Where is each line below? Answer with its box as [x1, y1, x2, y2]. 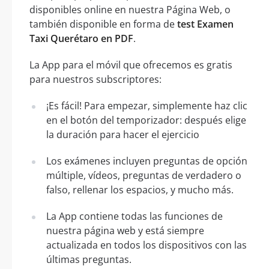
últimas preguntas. [46, 253, 131, 267]
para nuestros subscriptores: [29, 73, 162, 86]
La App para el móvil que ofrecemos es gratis [29, 58, 232, 72]
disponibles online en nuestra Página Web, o [29, 3, 231, 17]
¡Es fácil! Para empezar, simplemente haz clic [46, 99, 247, 113]
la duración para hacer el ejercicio [46, 128, 199, 142]
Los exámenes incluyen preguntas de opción [46, 154, 247, 168]
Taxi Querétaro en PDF [29, 32, 133, 46]
